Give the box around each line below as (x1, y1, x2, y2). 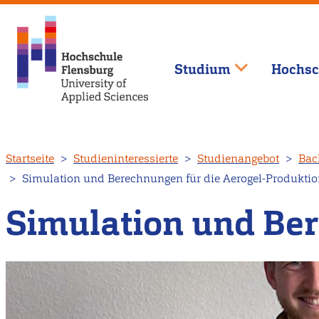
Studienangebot (197, 151, 279, 167)
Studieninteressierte (73, 151, 178, 167)
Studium (174, 60, 231, 78)
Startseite (6, 151, 54, 167)
